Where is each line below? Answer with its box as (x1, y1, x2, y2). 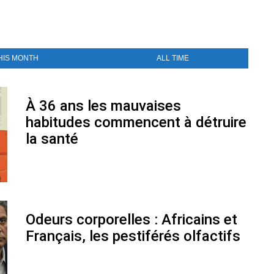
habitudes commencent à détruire (26, 114, 246, 131)
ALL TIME (157, 54, 190, 62)
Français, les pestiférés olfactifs (26, 228, 240, 245)
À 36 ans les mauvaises (26, 97, 181, 114)
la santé (26, 130, 78, 147)
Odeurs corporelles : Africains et (26, 211, 237, 228)
